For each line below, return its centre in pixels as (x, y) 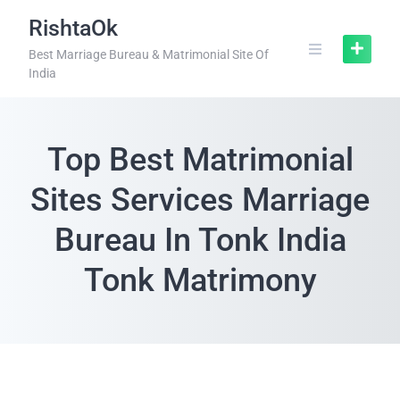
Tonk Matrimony (200, 280)
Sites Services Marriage (200, 200)
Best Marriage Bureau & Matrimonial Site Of (149, 54)
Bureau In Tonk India (200, 240)
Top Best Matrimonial (200, 160)
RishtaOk (73, 28)
